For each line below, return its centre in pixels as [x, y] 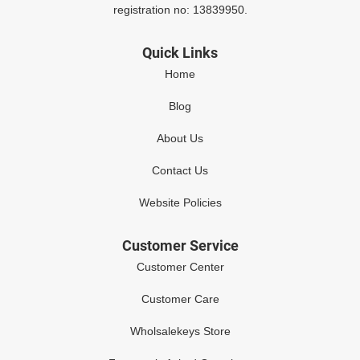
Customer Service [180, 246]
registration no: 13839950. [180, 10]
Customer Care [180, 299]
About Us [180, 139]
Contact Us [180, 171]
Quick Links [180, 53]
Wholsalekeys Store [180, 331]
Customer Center [180, 267]
